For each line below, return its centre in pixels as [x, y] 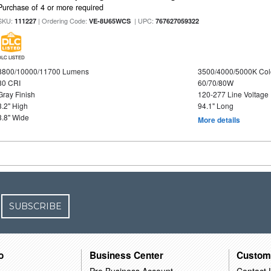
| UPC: [143, 20]
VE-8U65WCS [110, 21]
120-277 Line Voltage [233, 94]
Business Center [127, 256]
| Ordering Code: [63, 20]
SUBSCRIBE [36, 206]
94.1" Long [215, 105]
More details [219, 119]
